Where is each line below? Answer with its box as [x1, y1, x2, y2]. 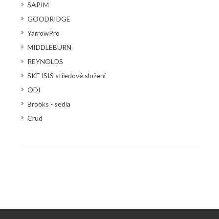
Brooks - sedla [27, 100, 70, 108]
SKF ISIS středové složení [27, 71, 106, 80]
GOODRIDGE [27, 15, 70, 23]
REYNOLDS [27, 57, 63, 66]
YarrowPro [27, 29, 60, 37]
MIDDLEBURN [27, 43, 71, 51]
